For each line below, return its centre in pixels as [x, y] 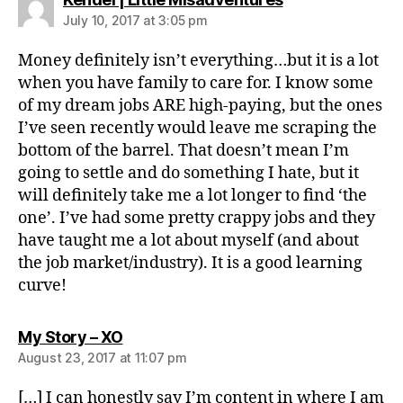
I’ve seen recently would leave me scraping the [197, 128]
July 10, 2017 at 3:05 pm [135, 20]
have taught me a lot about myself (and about [188, 240]
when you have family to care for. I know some [196, 83]
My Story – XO [71, 336]
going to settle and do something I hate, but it [188, 173]
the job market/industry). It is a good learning [190, 263]
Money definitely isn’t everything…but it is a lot [198, 60]
